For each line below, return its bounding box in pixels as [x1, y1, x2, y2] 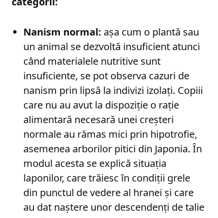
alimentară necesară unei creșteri [23, 112, 174, 126]
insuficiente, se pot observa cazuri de [23, 69, 189, 82]
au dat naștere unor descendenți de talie [23, 200, 204, 214]
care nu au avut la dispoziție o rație [23, 98, 179, 111]
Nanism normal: [23, 25, 101, 38]
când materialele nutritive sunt [23, 54, 161, 68]
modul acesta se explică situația [23, 156, 166, 170]
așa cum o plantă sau [101, 25, 199, 38]
